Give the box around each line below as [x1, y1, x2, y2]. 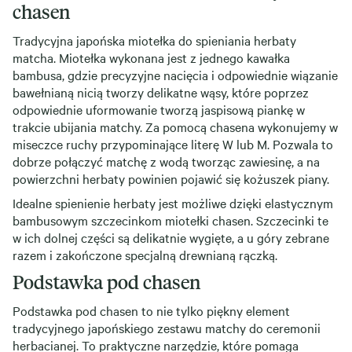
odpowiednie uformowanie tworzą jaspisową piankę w [13, 101, 305, 118]
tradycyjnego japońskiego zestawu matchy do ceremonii [13, 319, 321, 336]
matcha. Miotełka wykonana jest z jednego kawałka [13, 49, 290, 66]
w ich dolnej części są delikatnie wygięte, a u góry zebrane [13, 229, 329, 246]
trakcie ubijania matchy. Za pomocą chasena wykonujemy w [13, 118, 338, 135]
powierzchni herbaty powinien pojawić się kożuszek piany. [13, 170, 329, 187]
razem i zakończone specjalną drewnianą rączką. [13, 246, 277, 263]
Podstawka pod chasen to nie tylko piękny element [13, 302, 290, 319]
